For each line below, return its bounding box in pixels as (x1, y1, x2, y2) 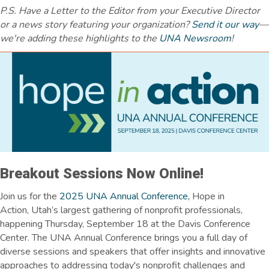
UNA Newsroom (159, 32, 231, 46)
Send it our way (192, 18, 259, 32)
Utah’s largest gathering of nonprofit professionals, (31, 203, 243, 217)
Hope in (192, 189, 225, 203)
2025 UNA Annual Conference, (59, 189, 192, 203)
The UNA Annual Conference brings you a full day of (29, 231, 247, 244)
